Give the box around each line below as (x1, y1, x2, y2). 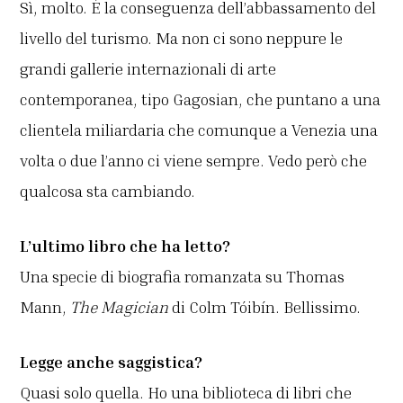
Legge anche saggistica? (20, 351, 203, 372)
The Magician (70, 296, 169, 317)
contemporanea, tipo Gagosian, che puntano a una (20, 88, 381, 109)
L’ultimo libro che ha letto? (20, 235, 231, 255)
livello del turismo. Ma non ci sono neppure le (20, 27, 344, 48)
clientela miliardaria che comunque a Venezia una (20, 119, 379, 139)
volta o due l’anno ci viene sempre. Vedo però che (20, 149, 368, 170)
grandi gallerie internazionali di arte (20, 58, 277, 78)
